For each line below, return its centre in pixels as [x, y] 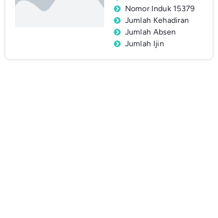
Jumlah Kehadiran [157, 20]
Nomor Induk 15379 [160, 9]
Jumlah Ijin [144, 44]
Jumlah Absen [150, 32]
